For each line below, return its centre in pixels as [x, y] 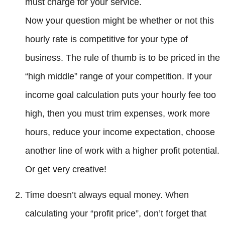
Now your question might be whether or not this [120, 20]
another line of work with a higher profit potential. [122, 150]
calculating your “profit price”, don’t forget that [116, 214]
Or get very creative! [66, 169]
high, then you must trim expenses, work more [118, 113]
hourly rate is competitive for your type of [106, 39]
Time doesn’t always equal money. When [107, 195]
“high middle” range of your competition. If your [119, 76]
